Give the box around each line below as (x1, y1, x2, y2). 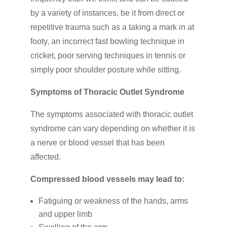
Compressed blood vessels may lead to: (30, 175, 184, 184)
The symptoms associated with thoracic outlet (30, 110, 193, 119)
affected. (30, 153, 61, 162)
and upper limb (38, 210, 92, 219)
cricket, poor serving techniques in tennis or (30, 51, 185, 60)
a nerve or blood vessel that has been (30, 138, 165, 147)
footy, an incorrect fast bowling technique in (30, 37, 184, 46)
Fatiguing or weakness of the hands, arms (38, 197, 188, 206)
